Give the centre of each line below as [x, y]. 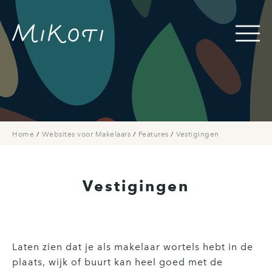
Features [154, 134]
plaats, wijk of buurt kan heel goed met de [117, 262]
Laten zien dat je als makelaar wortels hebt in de [133, 247]
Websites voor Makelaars [87, 134]
